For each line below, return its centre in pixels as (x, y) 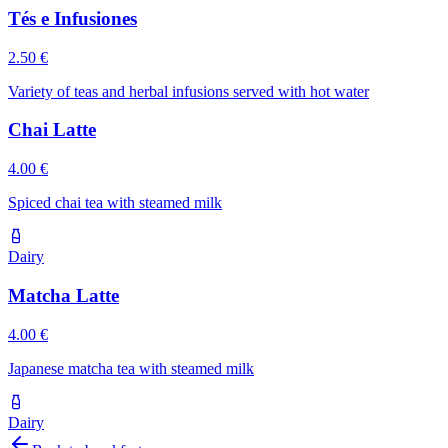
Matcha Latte (63, 295)
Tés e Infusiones (72, 18)
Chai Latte (52, 130)
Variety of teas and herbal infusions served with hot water (188, 91)
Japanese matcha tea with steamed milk (131, 368)
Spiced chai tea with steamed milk (115, 203)
